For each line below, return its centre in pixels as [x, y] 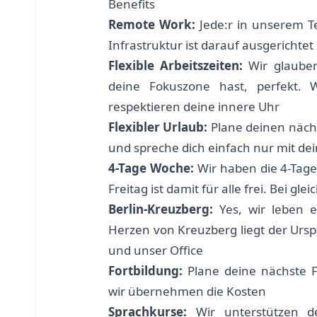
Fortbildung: [145, 270]
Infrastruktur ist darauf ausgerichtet [211, 45]
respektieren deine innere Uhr [194, 106]
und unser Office [156, 250]
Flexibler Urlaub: [158, 127]
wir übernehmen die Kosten [187, 291]
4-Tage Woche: [151, 168]
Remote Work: [152, 24]
